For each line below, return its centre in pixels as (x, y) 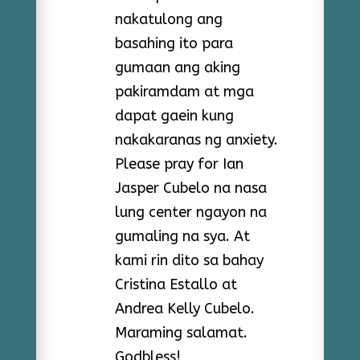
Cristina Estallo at (176, 284)
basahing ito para (174, 43)
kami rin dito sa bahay (189, 260)
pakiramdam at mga (184, 91)
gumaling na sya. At (182, 236)
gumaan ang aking (177, 67)
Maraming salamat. (181, 332)
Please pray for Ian (179, 164)
